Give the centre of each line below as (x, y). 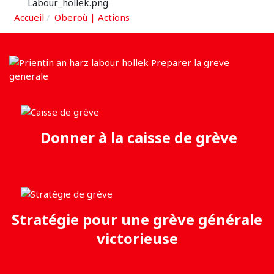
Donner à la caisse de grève (137, 137)
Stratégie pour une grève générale (137, 220)
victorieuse (137, 239)
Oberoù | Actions (92, 17)
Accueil (29, 17)
